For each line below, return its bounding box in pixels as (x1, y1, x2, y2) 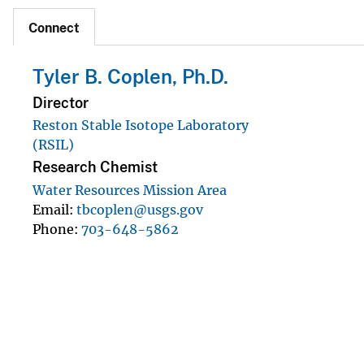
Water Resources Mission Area (32, 181, 227, 198)
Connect (28, 20, 80, 37)
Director (32, 93, 89, 111)
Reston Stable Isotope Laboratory (32, 116, 249, 133)
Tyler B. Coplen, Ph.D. (32, 65, 228, 89)
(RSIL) (32, 136, 74, 153)
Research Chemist (32, 158, 158, 176)
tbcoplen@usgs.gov (76, 201, 203, 218)
